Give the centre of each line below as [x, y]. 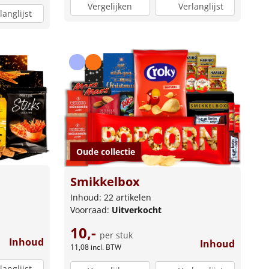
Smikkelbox [105, 182]
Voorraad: [91, 210]
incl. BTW [106, 247]
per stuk [116, 235]
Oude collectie [105, 152]
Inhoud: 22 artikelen [110, 198]
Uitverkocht [136, 210]
